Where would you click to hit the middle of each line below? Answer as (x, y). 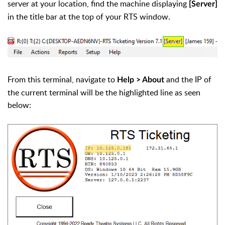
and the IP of (188, 80)
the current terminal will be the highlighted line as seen (104, 93)
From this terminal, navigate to (62, 80)
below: (19, 105)
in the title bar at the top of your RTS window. (89, 17)
